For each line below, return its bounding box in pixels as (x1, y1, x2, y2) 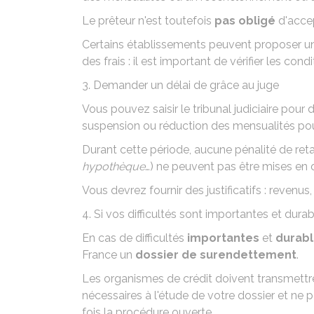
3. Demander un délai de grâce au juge (82, 78, 279, 92)
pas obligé (214, 14, 275, 27)
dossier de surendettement (135, 248, 296, 261)
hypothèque (82, 160, 145, 173)
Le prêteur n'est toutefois (82, 14, 214, 27)
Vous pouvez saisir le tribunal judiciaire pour (82, 102, 308, 116)
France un (82, 248, 135, 261)
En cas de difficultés (82, 231, 187, 245)
